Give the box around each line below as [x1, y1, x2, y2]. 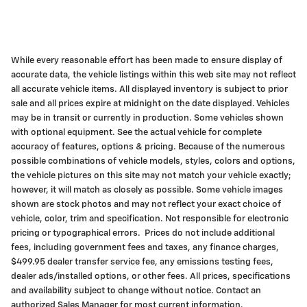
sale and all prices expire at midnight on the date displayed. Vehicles [11, 99, 290, 108]
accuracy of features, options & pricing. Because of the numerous [11, 142, 285, 151]
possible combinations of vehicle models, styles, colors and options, [11, 156, 295, 166]
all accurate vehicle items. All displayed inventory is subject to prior [11, 84, 288, 94]
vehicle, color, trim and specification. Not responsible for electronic [11, 214, 288, 223]
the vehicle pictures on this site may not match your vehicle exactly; [11, 171, 291, 180]
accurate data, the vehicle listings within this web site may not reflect [11, 70, 296, 79]
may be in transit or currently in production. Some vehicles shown [11, 113, 284, 123]
